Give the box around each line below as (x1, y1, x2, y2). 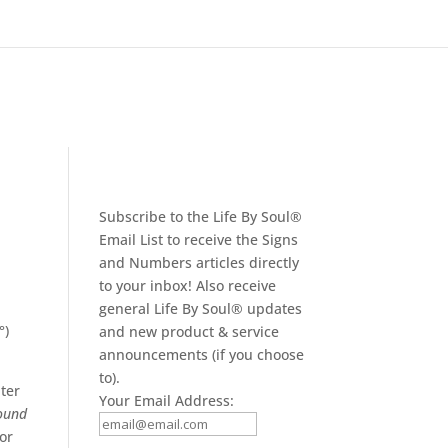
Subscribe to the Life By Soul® (98, 207, 302, 226)
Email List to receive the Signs (98, 230, 298, 249)
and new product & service (98, 322, 279, 341)
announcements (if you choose (98, 345, 304, 364)
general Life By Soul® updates (98, 299, 302, 318)
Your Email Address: (98, 391, 234, 410)
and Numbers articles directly (98, 253, 299, 272)
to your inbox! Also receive (98, 276, 276, 295)
